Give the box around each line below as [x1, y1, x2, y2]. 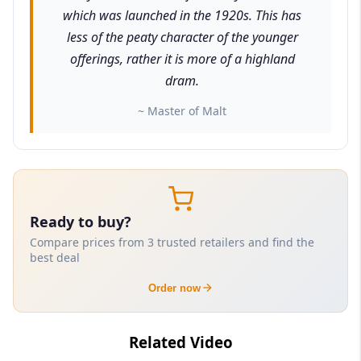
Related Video [128, 331, 233, 352]
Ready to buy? [30, 211, 131, 231]
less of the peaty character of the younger [66, 27, 298, 46]
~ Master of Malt [138, 102, 226, 118]
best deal [30, 249, 80, 265]
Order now [147, 281, 201, 294]
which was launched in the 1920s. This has [63, 6, 301, 24]
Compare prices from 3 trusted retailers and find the [30, 234, 314, 250]
